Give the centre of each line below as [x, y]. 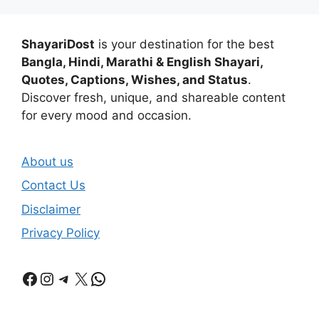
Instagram [79, 278]
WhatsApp [131, 278]
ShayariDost [58, 44]
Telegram [93, 278]
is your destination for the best [184, 44]
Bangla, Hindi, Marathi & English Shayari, [142, 62]
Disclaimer [51, 209]
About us [47, 161]
